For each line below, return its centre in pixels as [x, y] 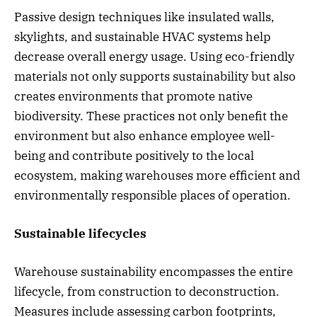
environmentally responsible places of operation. [152, 195]
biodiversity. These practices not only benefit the [151, 116]
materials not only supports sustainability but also [155, 76]
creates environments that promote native [133, 96]
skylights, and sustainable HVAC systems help [142, 36]
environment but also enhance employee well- [145, 136]
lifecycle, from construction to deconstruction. [147, 292]
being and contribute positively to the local [134, 155]
